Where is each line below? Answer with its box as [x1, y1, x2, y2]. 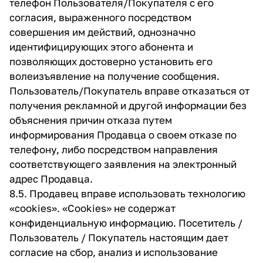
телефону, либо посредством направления [9, 143, 218, 156]
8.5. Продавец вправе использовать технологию [9, 187, 245, 200]
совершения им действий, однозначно [9, 26, 195, 38]
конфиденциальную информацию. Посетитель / [9, 217, 242, 229]
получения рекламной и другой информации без [9, 99, 247, 112]
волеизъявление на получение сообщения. [9, 70, 220, 82]
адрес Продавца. [9, 173, 93, 185]
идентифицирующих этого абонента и [9, 41, 193, 53]
